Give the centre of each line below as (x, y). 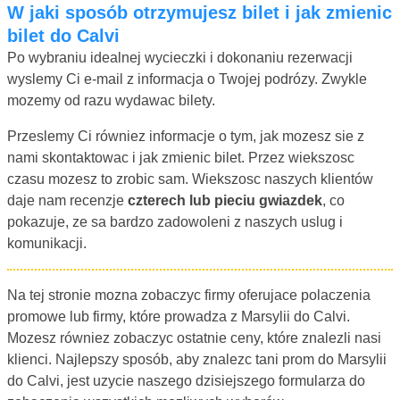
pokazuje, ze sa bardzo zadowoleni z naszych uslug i (175, 221)
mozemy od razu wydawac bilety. (111, 100)
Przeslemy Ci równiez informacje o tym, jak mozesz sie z (186, 136)
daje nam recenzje (67, 200)
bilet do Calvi (63, 35)
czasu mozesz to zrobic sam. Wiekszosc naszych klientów (190, 179)
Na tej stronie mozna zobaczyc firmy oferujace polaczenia (189, 295)
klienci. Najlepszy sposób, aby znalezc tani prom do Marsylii (197, 359)
